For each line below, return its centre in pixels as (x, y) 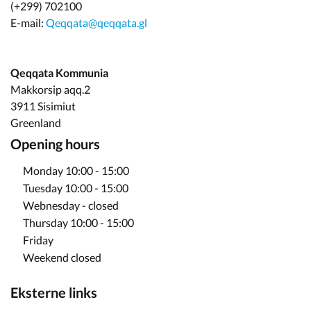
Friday (38, 240)
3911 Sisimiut (46, 106)
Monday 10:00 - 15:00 (76, 170)
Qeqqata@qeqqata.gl (96, 23)
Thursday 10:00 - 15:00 (78, 222)
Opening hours (55, 144)
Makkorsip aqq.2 (50, 89)
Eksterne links (54, 292)
